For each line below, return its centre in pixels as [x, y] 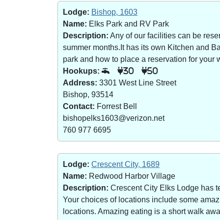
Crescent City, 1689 [125, 164]
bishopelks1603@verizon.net [114, 118]
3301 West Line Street [137, 83]
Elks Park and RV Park [128, 24]
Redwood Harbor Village [131, 176]
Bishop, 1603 [114, 12]
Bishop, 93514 [88, 95]
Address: [80, 83]
